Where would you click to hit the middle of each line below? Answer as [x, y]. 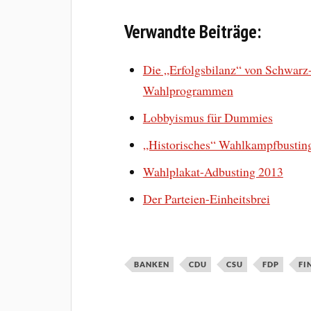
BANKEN [152, 264]
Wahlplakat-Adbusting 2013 [213, 171]
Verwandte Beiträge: [193, 32]
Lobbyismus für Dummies [208, 118]
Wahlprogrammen [188, 91]
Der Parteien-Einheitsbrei [206, 198]
